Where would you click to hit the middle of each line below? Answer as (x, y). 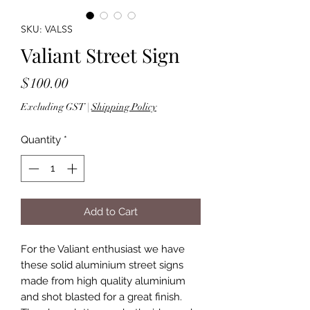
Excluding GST (53, 107)
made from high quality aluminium (103, 281)
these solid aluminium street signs (102, 265)
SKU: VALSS (47, 29)
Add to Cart (111, 211)
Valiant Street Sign (100, 55)
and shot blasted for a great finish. (101, 297)
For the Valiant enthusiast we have (103, 249)
